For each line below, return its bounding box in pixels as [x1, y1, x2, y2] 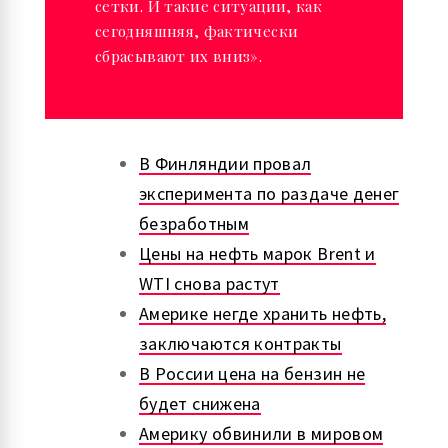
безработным [139, 212, 249, 236]
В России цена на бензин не [139, 362, 366, 386]
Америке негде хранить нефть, [139, 302, 387, 326]
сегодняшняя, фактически [95, 21, 299, 42]
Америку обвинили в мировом [139, 422, 384, 446]
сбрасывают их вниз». [95, 46, 263, 67]
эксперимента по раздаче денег [139, 182, 400, 206]
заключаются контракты [139, 332, 342, 356]
